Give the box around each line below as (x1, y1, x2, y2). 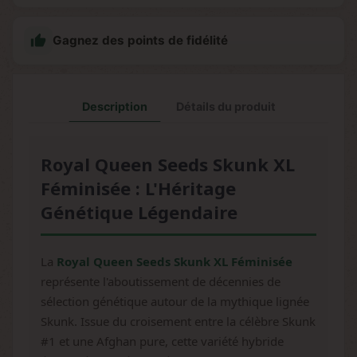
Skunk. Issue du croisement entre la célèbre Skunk (41, 313, 316, 329)
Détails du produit (175, 100, 276, 113)
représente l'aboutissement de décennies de (41, 273, 280, 289)
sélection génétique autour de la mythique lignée (41, 293, 309, 309)
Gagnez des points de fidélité (53, 33, 228, 48)
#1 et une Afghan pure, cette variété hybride (41, 333, 284, 349)
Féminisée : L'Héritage (41, 176, 236, 200)
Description (81, 100, 147, 113)
